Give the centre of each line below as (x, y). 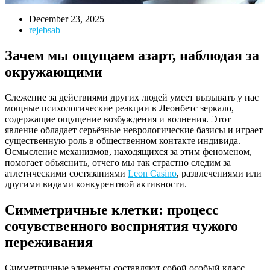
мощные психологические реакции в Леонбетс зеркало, (119, 108)
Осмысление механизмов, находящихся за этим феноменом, (128, 151)
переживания (49, 242)
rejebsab (45, 30)
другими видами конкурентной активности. (96, 184)
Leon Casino (152, 173)
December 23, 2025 (67, 19)
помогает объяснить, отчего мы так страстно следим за (118, 162)
